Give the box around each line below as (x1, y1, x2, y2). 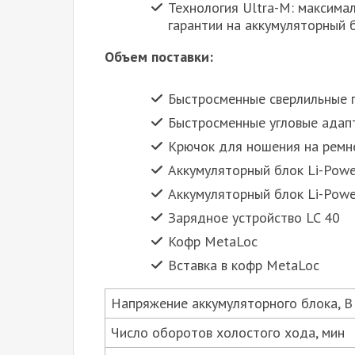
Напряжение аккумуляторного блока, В (111, 293, 353, 312)
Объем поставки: (105, 48, 213, 67)
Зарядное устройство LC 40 (168, 208, 340, 227)
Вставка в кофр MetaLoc (168, 255, 319, 274)
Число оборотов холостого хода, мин (111, 323, 345, 342)
